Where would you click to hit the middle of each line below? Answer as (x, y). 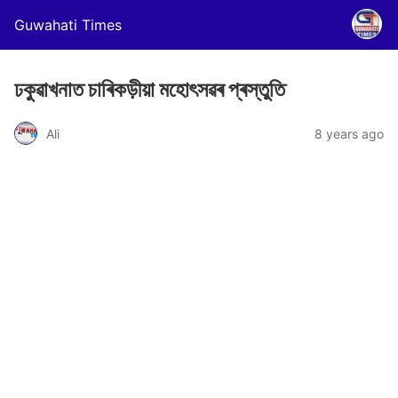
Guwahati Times (68, 25)
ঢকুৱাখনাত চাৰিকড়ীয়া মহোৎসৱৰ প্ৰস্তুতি (150, 89)
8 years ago (349, 133)
